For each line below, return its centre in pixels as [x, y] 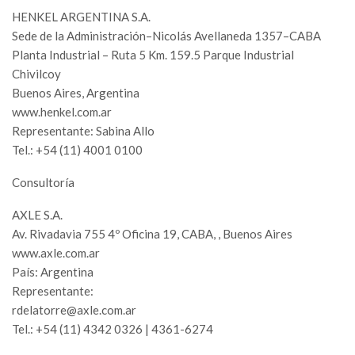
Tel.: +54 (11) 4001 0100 [77, 150]
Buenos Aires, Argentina [76, 93]
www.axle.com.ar [56, 253]
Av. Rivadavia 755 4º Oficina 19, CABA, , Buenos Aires [152, 234]
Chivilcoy [36, 74]
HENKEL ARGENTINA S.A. [81, 17]
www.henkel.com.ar [62, 112]
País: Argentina [53, 272]
